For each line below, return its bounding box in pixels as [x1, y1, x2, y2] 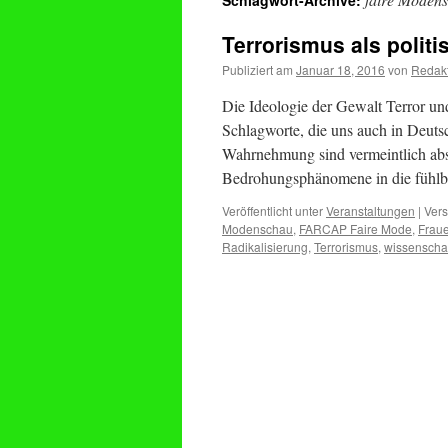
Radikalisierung [222, 238, 308, 255]
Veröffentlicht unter [222, 202, 323, 219]
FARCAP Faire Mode [299, 220, 412, 237]
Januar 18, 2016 [296, 61, 385, 78]
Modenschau [222, 220, 293, 237]
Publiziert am [222, 61, 293, 78]
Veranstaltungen [326, 202, 415, 219]
